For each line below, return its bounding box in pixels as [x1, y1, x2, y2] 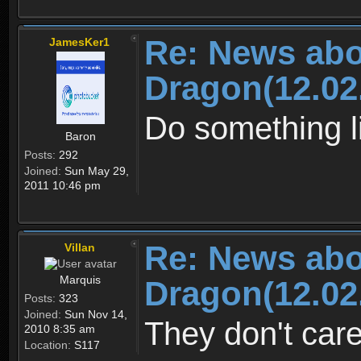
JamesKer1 [49, 35, 110, 48]
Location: [24, 338, 71, 351]
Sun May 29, [61, 164, 129, 177]
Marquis [60, 272, 101, 286]
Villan [64, 240, 95, 254]
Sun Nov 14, [61, 307, 127, 321]
